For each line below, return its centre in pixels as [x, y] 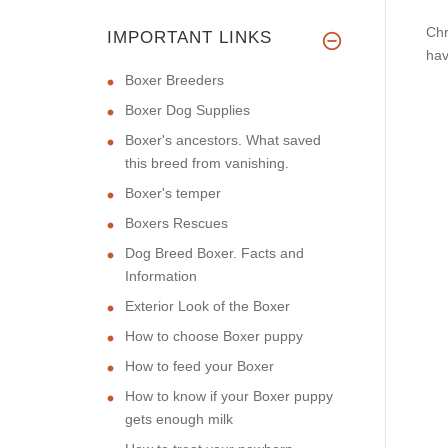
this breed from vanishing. [207, 162]
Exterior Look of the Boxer [207, 305]
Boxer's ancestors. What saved [223, 139]
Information [161, 275]
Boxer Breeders [174, 79]
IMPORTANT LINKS [189, 37]
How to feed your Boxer [199, 365]
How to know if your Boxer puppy [229, 395]
